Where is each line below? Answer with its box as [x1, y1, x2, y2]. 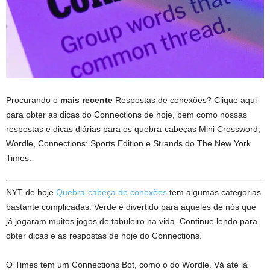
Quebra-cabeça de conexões [56, 187, 167, 197]
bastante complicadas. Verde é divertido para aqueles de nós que [6, 201, 256, 212]
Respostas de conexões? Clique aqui [113, 95, 257, 105]
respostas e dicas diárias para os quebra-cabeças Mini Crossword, [6, 124, 260, 134]
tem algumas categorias [167, 187, 261, 197]
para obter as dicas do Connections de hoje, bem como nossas [6, 109, 247, 119]
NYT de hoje [6, 187, 56, 197]
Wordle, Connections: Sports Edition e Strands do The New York [6, 138, 251, 148]
